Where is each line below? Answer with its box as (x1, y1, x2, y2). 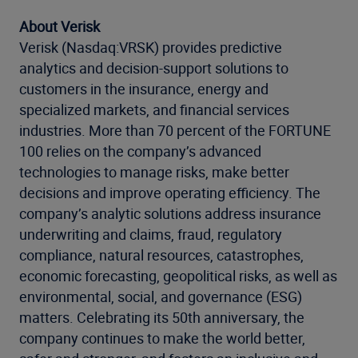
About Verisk (19, 17, 103, 36)
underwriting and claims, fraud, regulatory (19, 225, 282, 244)
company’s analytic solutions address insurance (19, 204, 321, 223)
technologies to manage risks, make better (19, 162, 289, 181)
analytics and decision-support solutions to (19, 58, 288, 78)
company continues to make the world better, (19, 328, 305, 348)
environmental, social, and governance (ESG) (19, 287, 302, 306)
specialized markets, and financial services (19, 100, 289, 119)
